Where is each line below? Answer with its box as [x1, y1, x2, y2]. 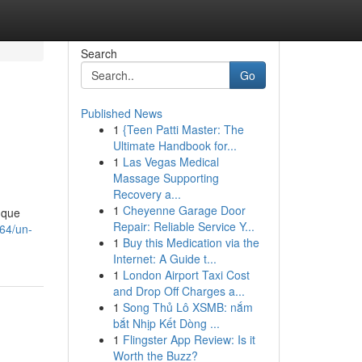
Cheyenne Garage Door [122, 202, 246, 218]
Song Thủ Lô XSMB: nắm [122, 299, 253, 315]
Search [80, 45, 117, 61]
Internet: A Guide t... [112, 250, 217, 267]
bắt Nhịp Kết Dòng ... [112, 315, 220, 331]
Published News [80, 105, 162, 121]
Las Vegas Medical [122, 154, 219, 170]
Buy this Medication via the [122, 234, 259, 250]
